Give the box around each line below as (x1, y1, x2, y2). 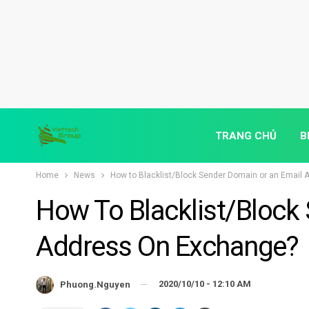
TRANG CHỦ (215, 130, 277, 142)
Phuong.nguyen (60, 279, 130, 290)
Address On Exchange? (36, 230, 298, 263)
